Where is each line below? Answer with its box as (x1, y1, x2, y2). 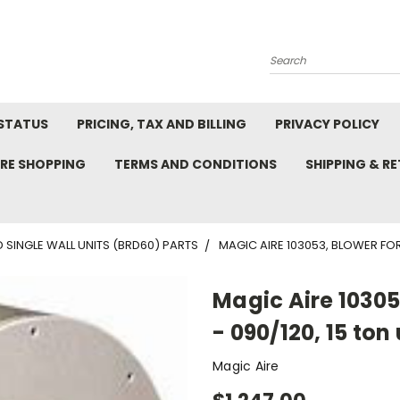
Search (269, 43, 313, 62)
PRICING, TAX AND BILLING (77, 115, 246, 133)
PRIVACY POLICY (275, 115, 379, 133)
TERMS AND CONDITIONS (114, 155, 277, 173)
